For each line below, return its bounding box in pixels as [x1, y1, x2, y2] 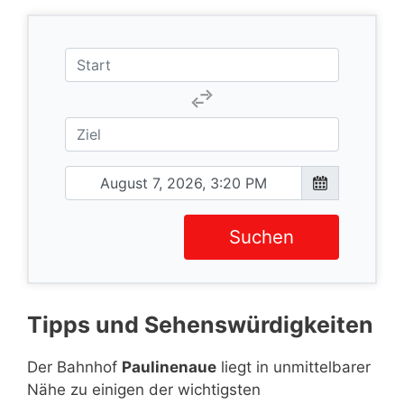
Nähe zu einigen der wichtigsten [27, 380, 261, 399]
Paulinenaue [122, 357, 216, 376]
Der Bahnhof [27, 357, 122, 376]
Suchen [229, 225, 294, 248]
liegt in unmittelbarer [216, 357, 371, 376]
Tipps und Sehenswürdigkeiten [27, 310, 373, 338]
